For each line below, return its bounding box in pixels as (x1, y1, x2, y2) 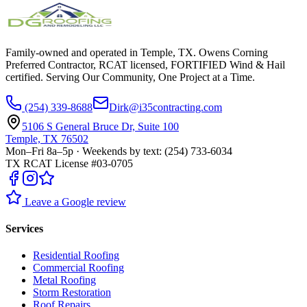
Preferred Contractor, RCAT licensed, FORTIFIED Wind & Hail (5, 58, 285, 71)
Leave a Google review (22, 195, 126, 208)
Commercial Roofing (33, 262, 124, 274)
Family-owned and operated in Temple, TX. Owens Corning (5, 46, 268, 58)
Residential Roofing (33, 249, 119, 262)
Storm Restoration (33, 286, 111, 299)
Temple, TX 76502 (5, 132, 88, 145)
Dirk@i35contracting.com (109, 101, 222, 113)
